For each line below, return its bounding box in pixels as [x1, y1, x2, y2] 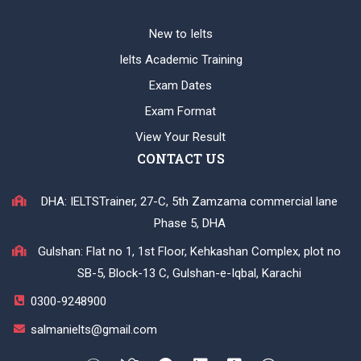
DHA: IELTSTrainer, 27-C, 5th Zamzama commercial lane [41, 194, 338, 210]
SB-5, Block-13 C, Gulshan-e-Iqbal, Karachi [77, 266, 302, 281]
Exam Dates [149, 78, 212, 93]
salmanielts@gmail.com [30, 322, 157, 338]
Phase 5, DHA [153, 216, 226, 231]
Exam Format [145, 104, 216, 119]
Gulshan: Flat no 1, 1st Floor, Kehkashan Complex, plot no [38, 244, 342, 259]
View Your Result [135, 130, 226, 145]
